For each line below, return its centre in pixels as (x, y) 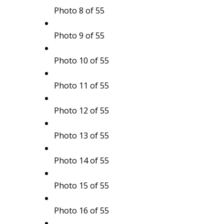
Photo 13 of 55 (81, 135)
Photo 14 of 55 (81, 160)
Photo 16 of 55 (81, 210)
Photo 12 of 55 (81, 110)
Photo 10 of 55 (81, 60)
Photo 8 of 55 (79, 10)
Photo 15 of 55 (81, 185)
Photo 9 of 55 (79, 35)
